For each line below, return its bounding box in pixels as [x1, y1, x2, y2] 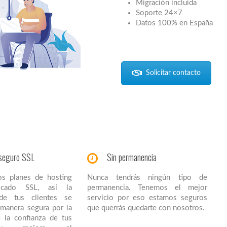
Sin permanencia [107, 150, 157, 164]
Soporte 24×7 [135, 9, 182, 17]
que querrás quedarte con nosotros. [87, 204, 205, 212]
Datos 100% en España [135, 19, 213, 27]
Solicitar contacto [146, 69, 201, 77]
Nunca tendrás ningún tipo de [87, 173, 207, 181]
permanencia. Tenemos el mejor [87, 183, 207, 192]
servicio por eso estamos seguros [87, 194, 207, 202]
